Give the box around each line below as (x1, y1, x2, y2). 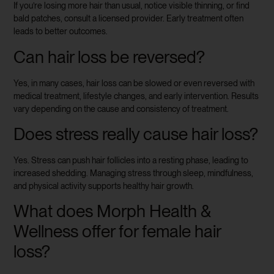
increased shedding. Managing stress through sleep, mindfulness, (13, 168, 254, 178)
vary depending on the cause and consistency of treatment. (13, 103, 229, 114)
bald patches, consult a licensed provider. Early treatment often (13, 13, 244, 24)
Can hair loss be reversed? (13, 46, 206, 67)
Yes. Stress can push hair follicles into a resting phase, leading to (13, 155, 249, 165)
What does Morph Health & (13, 201, 212, 222)
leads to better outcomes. (13, 26, 108, 37)
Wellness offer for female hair (13, 221, 221, 242)
